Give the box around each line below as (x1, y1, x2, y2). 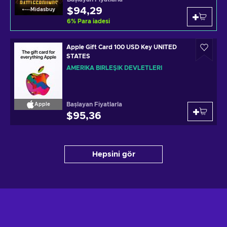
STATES (66, 53, 90, 59)
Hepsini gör (92, 150, 135, 158)
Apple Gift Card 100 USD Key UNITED (66, 44, 177, 50)
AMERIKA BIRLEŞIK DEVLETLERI (66, 65, 162, 71)
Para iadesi (78, 18, 110, 24)
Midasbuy (30, 7, 55, 12)
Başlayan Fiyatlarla (66, 101, 122, 107)
